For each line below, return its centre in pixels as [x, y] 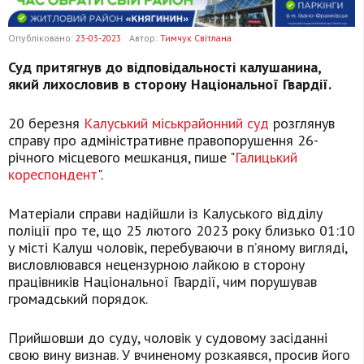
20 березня [46, 123]
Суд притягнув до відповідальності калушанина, [165, 67]
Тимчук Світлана [196, 38]
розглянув [302, 123]
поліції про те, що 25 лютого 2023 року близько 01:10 [182, 231]
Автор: [145, 38]
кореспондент [53, 175]
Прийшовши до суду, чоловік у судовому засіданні [168, 338]
